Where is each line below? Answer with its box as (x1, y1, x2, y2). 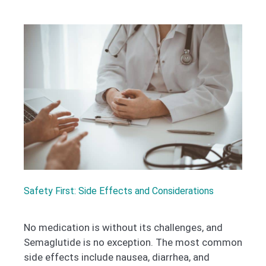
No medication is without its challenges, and (24, 221, 223, 234)
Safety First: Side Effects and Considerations (24, 185, 214, 197)
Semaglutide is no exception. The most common (24, 236, 242, 249)
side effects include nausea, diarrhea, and (24, 251, 210, 264)
